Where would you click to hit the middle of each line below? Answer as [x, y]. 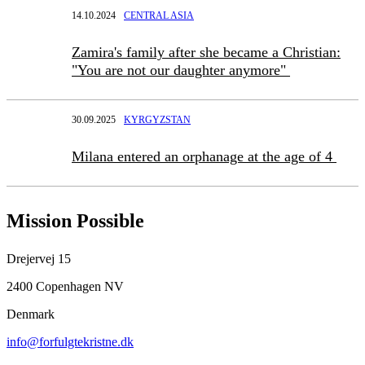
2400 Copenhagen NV [65, 287]
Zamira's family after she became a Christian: [206, 53]
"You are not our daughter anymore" [181, 70]
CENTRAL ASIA [159, 16]
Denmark [31, 314]
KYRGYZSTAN [157, 120]
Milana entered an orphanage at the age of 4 [204, 157]
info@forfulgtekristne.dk [70, 342]
